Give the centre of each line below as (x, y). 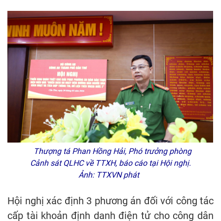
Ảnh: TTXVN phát (110, 175)
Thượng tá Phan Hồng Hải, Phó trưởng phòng (110, 151)
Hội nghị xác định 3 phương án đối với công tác (110, 201)
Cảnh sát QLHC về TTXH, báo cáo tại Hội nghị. (110, 163)
